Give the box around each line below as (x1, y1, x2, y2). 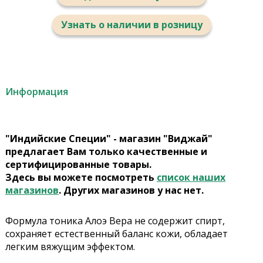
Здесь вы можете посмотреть (5, 171, 157, 184)
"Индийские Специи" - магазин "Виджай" (5, 132, 213, 146)
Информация (5, 85, 68, 99)
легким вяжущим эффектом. (5, 240, 137, 254)
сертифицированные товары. (5, 158, 151, 171)
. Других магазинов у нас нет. (58, 184, 204, 197)
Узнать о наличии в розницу (60, 18, 203, 32)
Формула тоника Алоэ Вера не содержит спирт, (5, 214, 225, 228)
